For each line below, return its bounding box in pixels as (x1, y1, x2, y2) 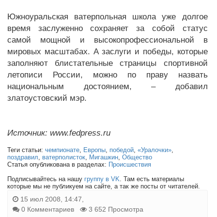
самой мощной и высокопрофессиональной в (7, 35, 208, 45)
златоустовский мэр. (7, 93, 87, 103)
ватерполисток (42, 154, 85, 161)
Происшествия (108, 161, 151, 168)
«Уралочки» (138, 146, 171, 154)
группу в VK (84, 175, 120, 183)
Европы (83, 146, 106, 154)
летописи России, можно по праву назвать (7, 70, 208, 79)
